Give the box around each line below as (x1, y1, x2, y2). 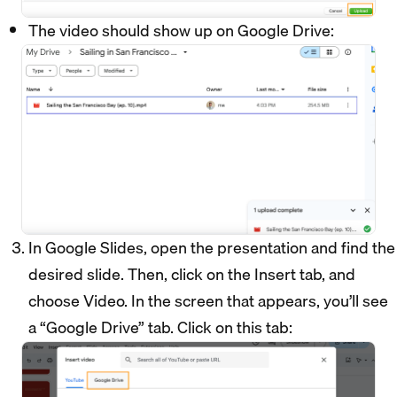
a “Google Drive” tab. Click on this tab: (28, 314, 300, 340)
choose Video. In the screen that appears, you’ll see (28, 287, 388, 314)
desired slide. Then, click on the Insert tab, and (28, 261, 355, 287)
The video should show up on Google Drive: (28, 18, 338, 44)
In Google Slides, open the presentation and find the (28, 234, 395, 261)
